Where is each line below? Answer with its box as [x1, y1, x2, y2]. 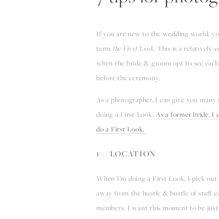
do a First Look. [96, 124, 146, 133]
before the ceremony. [96, 72, 160, 82]
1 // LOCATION [96, 148, 156, 159]
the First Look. [112, 43, 155, 53]
